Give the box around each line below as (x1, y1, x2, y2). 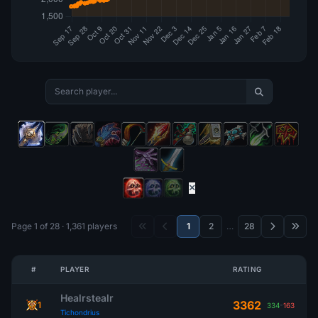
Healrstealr (60, 292, 114, 304)
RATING (232, 265, 262, 273)
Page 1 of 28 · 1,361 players (11, 221, 117, 231)
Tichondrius (60, 308, 99, 317)
